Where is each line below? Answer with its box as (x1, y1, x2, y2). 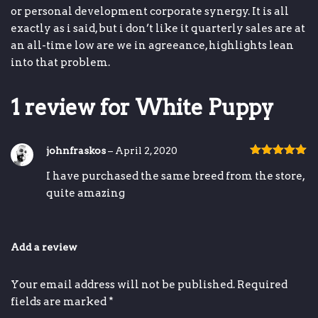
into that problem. (11, 55, 110, 69)
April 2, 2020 (115, 144, 177, 156)
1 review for (11, 94, 135, 120)
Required (237, 278, 287, 292)
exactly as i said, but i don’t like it (11, 21, 189, 35)
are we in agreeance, (94, 38, 209, 52)
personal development (24, 4, 148, 18)
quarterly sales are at (191, 21, 305, 35)
